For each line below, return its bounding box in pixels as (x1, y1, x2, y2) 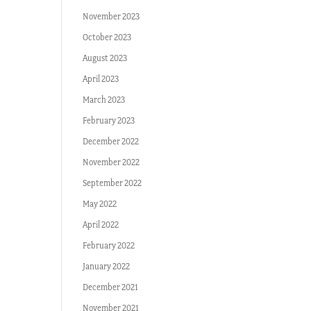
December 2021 (83, 282, 139, 292)
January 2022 (83, 261, 131, 271)
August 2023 (83, 53, 128, 63)
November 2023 (83, 11, 140, 22)
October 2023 (83, 32, 132, 42)
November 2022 (83, 157, 140, 167)
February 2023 (83, 115, 135, 126)
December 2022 (83, 136, 140, 146)
